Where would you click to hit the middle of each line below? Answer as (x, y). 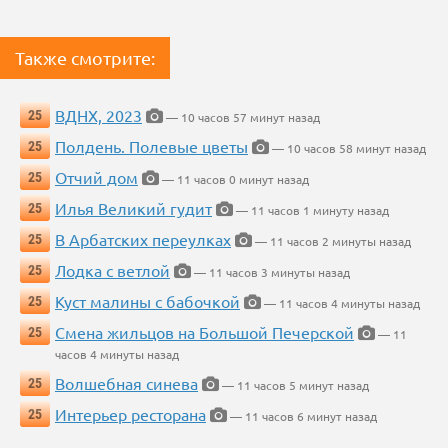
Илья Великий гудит (133, 208)
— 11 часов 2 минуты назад (331, 241)
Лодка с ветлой (112, 270)
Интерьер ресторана (130, 414)
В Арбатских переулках (143, 239)
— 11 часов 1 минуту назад (311, 210)
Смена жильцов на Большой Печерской (204, 332)
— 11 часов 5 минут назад (294, 385)
